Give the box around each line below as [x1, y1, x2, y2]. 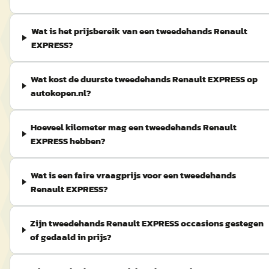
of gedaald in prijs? [30, 230, 112, 244]
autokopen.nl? [31, 86, 92, 100]
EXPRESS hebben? [31, 134, 106, 148]
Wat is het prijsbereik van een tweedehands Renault [31, 24, 247, 38]
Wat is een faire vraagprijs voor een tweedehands [31, 168, 237, 182]
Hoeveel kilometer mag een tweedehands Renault [31, 120, 237, 134]
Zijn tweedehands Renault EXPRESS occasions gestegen [30, 216, 264, 230]
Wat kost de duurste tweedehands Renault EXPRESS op [31, 72, 258, 86]
